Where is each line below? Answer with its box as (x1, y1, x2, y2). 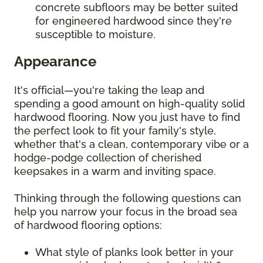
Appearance (14, 53, 96, 70)
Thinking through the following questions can (14, 192, 241, 205)
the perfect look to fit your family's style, (14, 124, 216, 137)
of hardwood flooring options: (14, 219, 165, 232)
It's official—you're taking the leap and (14, 84, 204, 97)
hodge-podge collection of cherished (14, 151, 201, 164)
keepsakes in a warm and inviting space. (14, 165, 219, 178)
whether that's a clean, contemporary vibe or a (14, 138, 249, 151)
